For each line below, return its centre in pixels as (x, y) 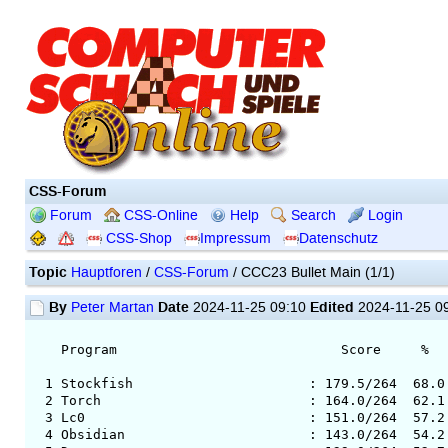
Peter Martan (112, 307)
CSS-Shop (136, 238)
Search (311, 215)
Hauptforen (106, 272)
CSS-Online (158, 215)
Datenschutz (338, 238)
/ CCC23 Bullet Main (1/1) (311, 272)
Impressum (235, 238)
